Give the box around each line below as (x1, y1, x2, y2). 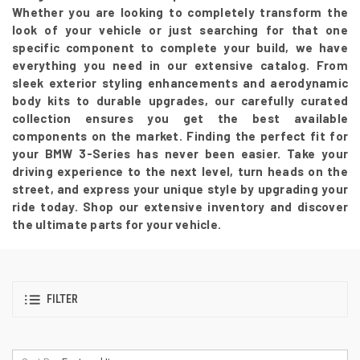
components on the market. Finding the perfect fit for (12, 128, 348, 143)
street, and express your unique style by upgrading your (12, 181, 348, 196)
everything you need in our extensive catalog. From (12, 57, 348, 72)
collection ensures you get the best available (12, 110, 348, 125)
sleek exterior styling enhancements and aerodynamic (12, 75, 348, 90)
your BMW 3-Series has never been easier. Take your (12, 145, 348, 161)
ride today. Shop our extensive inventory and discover (12, 198, 348, 214)
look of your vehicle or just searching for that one (12, 22, 348, 37)
